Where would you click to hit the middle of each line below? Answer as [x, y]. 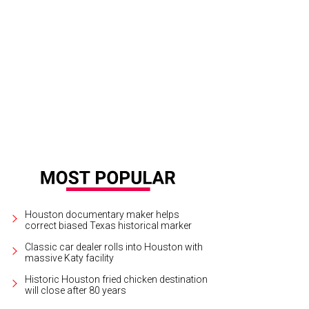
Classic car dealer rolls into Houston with [114, 247]
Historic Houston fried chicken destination [116, 279]
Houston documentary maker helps [102, 214]
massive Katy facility [69, 258]
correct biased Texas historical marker [108, 225]
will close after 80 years [76, 290]
